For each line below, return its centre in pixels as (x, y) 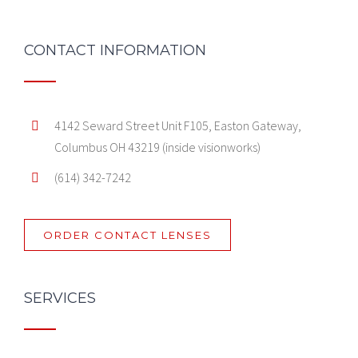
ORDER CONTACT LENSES (127, 235)
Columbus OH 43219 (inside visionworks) (158, 147)
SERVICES (60, 298)
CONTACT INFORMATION (115, 50)
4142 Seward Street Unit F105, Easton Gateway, (178, 125)
